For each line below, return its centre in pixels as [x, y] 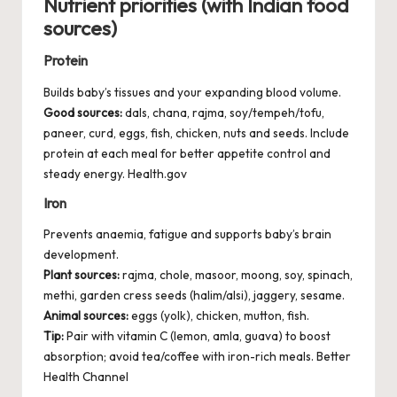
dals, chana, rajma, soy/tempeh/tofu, [223, 112]
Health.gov [157, 173]
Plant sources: [82, 275]
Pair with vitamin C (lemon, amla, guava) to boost [197, 336]
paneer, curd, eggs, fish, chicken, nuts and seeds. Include [196, 132]
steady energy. [86, 173]
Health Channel [86, 377]
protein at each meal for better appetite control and [187, 153]
